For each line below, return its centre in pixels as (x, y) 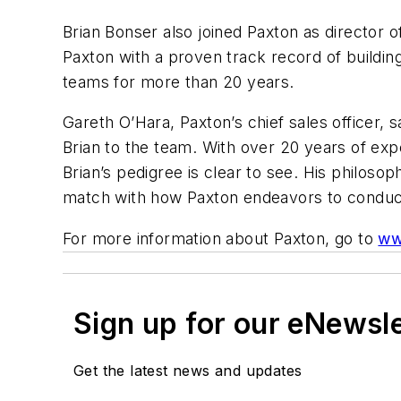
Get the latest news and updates (188, 370)
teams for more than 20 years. (179, 81)
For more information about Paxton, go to (221, 238)
